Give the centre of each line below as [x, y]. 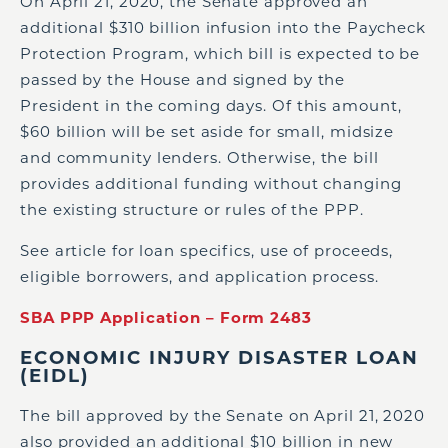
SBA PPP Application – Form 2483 [166, 317]
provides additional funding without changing [211, 183]
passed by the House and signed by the [183, 79]
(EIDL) [55, 376]
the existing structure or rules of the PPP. [192, 209]
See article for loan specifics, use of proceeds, [207, 250]
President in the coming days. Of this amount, [211, 105]
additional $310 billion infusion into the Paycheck [223, 27]
